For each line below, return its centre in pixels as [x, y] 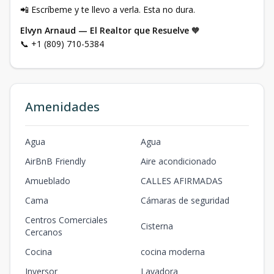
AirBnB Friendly [55, 161]
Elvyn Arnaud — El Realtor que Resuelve [105, 30]
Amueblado [48, 181]
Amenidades [62, 107]
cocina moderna [173, 252]
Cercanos [44, 232]
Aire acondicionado [179, 161]
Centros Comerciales [66, 220]
